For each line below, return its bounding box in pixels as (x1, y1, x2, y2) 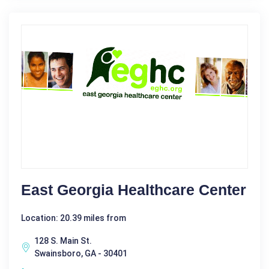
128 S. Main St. (34, 235, 92, 246)
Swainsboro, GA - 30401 (34, 248, 127, 258)
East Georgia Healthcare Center (21, 181, 246, 198)
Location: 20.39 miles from (21, 213, 126, 223)
